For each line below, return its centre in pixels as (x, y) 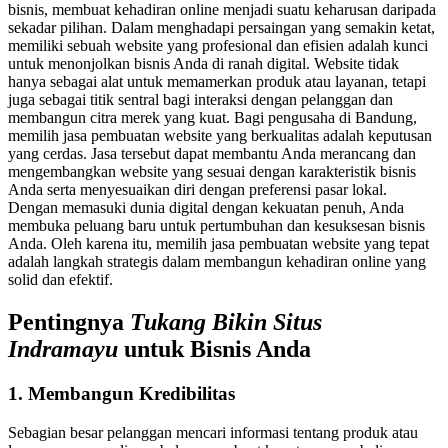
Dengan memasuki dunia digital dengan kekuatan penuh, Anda (206, 208)
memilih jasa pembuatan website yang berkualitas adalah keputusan (220, 136)
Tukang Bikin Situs (226, 321)
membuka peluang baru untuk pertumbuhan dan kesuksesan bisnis (216, 226)
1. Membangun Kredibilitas (121, 393)
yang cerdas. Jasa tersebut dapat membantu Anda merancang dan (212, 154)
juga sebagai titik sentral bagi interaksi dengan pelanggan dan (200, 100)
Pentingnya (69, 321)
